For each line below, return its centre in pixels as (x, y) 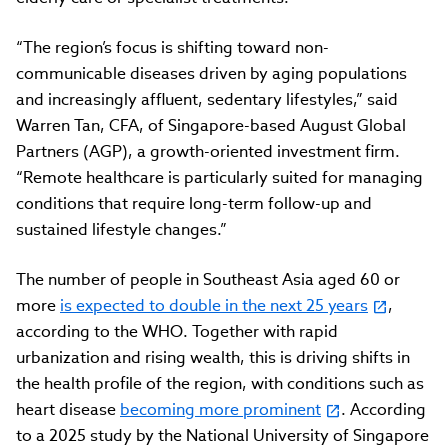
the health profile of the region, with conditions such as (220, 383)
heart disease (68, 409)
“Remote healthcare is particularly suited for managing (219, 177)
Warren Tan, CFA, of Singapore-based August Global (211, 125)
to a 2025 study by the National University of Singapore (222, 435)
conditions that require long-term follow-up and (194, 203)
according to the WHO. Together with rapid (177, 331)
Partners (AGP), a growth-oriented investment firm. (208, 151)
